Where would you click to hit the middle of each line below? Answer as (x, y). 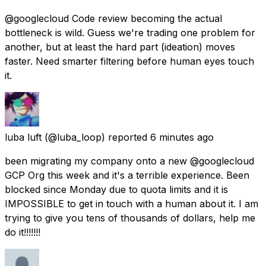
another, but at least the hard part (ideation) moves (120, 47)
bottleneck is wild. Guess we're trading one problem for (130, 32)
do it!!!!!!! (23, 232)
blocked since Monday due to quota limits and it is (116, 189)
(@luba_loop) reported (96, 137)
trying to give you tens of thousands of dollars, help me (130, 218)
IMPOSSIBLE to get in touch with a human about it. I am (132, 203)
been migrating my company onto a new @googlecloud (129, 161)
